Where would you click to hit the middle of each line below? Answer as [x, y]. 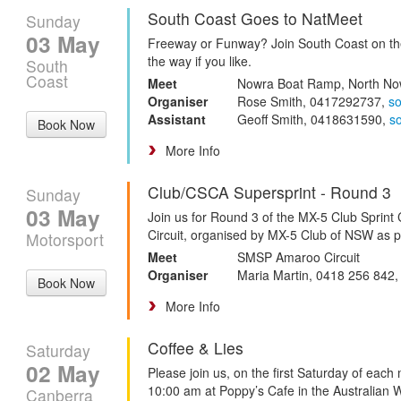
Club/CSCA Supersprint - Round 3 [269, 192]
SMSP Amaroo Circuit [299, 256]
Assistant [177, 119]
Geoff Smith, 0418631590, [313, 119]
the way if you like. [200, 60]
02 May [63, 373]
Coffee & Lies [196, 347]
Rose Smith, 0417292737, [313, 101]
